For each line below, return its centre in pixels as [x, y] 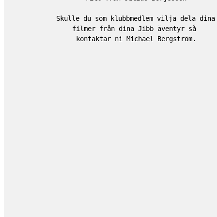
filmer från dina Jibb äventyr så [134, 29]
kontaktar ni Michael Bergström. [136, 39]
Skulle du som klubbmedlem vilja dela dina [136, 19]
